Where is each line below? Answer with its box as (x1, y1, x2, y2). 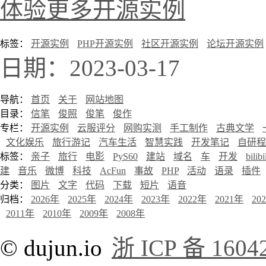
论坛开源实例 (207, 39, 264, 49)
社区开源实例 (141, 39, 198, 49)
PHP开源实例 (77, 39, 133, 49)
